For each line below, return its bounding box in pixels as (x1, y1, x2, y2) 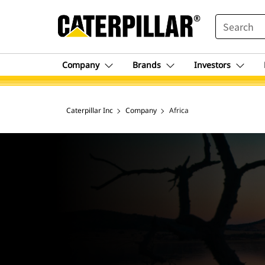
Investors (194, 59, 231, 70)
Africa (169, 105, 189, 115)
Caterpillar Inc (66, 105, 113, 115)
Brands (132, 59, 161, 70)
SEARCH (214, 15, 248, 24)
